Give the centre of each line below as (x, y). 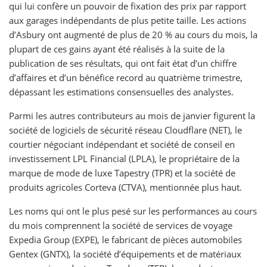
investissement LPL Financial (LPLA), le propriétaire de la (124, 159)
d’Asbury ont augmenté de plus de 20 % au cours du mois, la (133, 35)
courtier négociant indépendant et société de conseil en (122, 144)
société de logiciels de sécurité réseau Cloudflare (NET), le (125, 130)
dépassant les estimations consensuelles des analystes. (121, 92)
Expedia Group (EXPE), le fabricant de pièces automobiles (125, 240)
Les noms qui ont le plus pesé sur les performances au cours (133, 211)
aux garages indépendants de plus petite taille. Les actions (128, 20)
